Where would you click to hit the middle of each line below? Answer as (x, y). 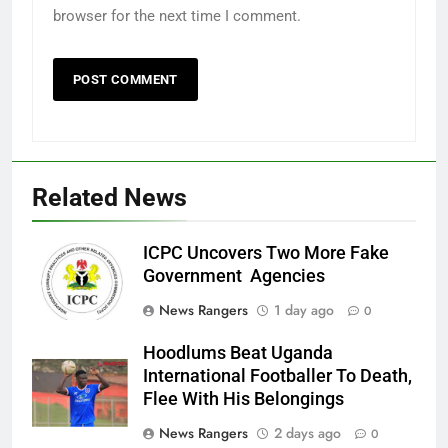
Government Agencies (234, 275)
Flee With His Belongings (243, 398)
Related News (109, 197)
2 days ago (307, 432)
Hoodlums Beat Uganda (238, 352)
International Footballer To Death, (277, 375)
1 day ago (304, 309)
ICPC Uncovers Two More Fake (266, 252)
